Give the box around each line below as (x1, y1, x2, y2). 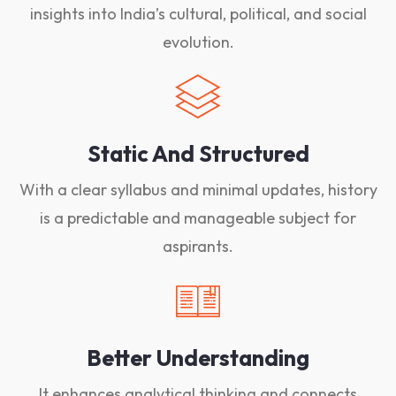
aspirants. (163, 235, 233, 256)
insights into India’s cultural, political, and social (29, 3, 367, 24)
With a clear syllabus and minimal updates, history (19, 179, 377, 200)
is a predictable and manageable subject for (40, 207, 356, 228)
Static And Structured (87, 139, 309, 168)
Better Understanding (87, 343, 309, 372)
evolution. (162, 31, 234, 52)
